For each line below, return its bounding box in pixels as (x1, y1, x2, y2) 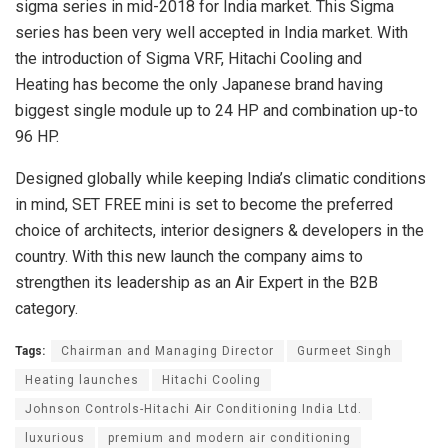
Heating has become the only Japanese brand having (15, 74, 383, 94)
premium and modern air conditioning (108, 430, 351, 445)
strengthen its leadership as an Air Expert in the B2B (15, 272, 378, 292)
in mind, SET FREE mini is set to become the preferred (15, 194, 393, 214)
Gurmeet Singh (297, 343, 392, 358)
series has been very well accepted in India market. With (15, 22, 408, 42)
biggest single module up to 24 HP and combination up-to (15, 100, 418, 120)
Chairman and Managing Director (61, 343, 274, 358)
